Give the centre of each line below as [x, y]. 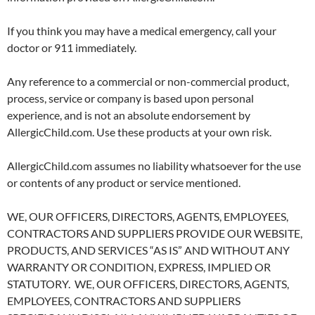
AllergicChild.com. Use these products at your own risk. [139, 132]
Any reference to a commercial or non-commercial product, [148, 81]
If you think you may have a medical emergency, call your [142, 31]
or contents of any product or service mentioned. [124, 182]
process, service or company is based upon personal [130, 98]
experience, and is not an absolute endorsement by [129, 115]
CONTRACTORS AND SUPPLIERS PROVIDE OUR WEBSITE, [155, 233]
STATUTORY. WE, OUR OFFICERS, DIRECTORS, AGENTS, [148, 284]
